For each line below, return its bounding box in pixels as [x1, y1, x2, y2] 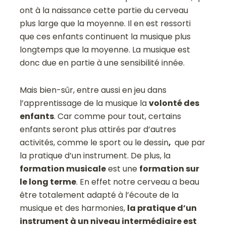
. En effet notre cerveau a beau [76, 176, 200, 188]
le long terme [20, 176, 77, 188]
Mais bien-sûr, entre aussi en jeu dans [20, 84, 167, 96]
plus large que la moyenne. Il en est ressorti [20, 17, 191, 29]
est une [106, 162, 140, 175]
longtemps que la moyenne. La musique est [20, 43, 191, 55]
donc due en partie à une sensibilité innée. [20, 56, 185, 69]
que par [173, 136, 206, 148]
